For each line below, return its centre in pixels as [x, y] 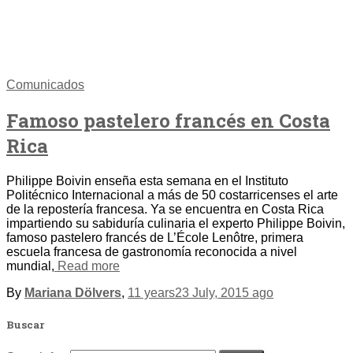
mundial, [30, 266]
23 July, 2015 [212, 293]
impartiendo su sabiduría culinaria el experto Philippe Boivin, [176, 224]
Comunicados [45, 85]
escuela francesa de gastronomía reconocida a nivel [152, 252]
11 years [151, 293]
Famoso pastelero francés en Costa [168, 121]
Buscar [25, 325]
